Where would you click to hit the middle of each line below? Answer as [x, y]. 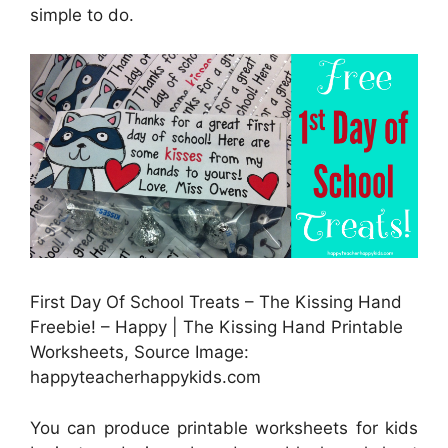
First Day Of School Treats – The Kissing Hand [216, 302]
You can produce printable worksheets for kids [224, 427]
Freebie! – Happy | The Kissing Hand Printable [216, 327]
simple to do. [82, 15]
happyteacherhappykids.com [145, 377]
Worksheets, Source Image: [139, 352]
